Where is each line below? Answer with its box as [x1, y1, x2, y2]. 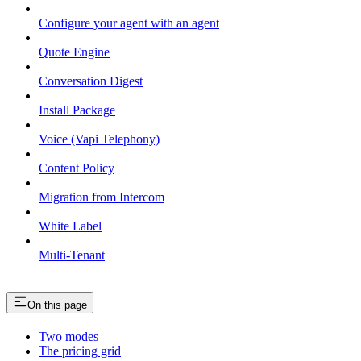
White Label [39, 218, 102, 233]
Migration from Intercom [39, 189, 164, 204]
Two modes [39, 329, 98, 343]
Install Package [39, 102, 115, 117]
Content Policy [39, 160, 114, 175]
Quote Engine [39, 44, 110, 59]
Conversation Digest [39, 73, 143, 88]
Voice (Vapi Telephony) [39, 131, 160, 146]
